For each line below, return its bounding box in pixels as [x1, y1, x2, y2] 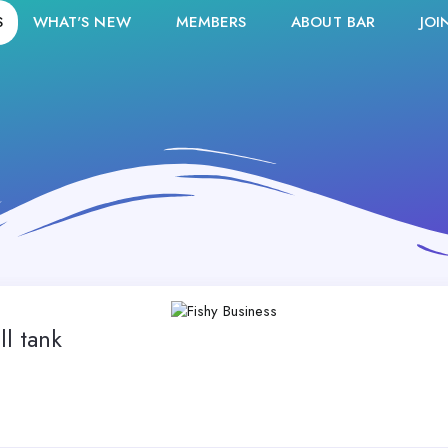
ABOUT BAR [291, 11, 376, 33]
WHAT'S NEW [32, 11, 131, 33]
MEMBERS [175, 11, 247, 33]
